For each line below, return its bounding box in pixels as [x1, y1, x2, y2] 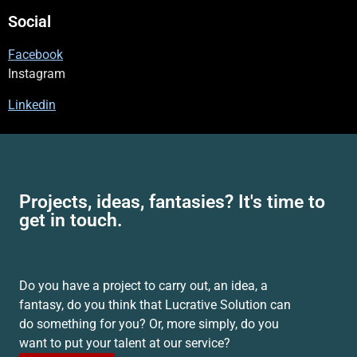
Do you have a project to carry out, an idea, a [19, 277, 268, 293]
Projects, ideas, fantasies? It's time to [19, 190, 325, 213]
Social [8, 12, 51, 32]
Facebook [8, 47, 63, 63]
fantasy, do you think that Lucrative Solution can [19, 296, 291, 312]
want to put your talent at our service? [19, 335, 230, 351]
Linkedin [8, 96, 56, 112]
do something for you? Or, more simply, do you [19, 316, 279, 331]
